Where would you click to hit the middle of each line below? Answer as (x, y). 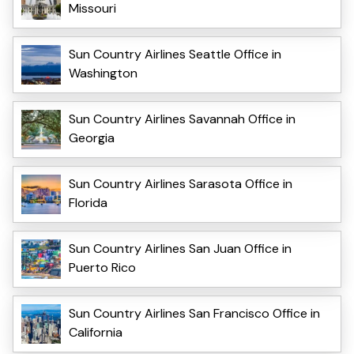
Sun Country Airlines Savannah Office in (182, 119)
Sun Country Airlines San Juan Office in (180, 248)
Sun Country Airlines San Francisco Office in (194, 313)
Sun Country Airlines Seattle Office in (175, 54)
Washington (103, 73)
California (96, 332)
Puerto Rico (102, 267)
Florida (88, 202)
